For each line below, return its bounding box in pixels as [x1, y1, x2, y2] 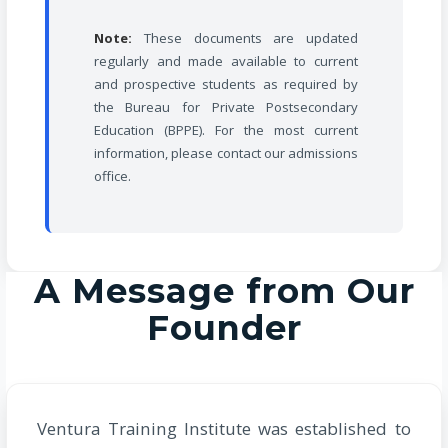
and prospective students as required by [93, 75, 359, 94]
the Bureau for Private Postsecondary [93, 98, 359, 117]
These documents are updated [131, 29, 359, 48]
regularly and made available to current [93, 52, 359, 71]
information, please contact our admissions [93, 144, 359, 163]
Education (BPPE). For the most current [93, 121, 359, 140]
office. [93, 167, 131, 186]
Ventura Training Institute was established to [37, 417, 411, 441]
